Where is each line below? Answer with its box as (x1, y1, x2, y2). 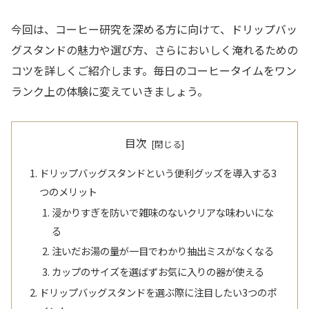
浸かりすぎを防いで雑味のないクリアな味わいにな (51, 204, 274, 219)
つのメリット (39, 183, 98, 199)
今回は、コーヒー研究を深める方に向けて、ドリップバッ (11, 21, 297, 38)
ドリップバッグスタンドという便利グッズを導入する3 (39, 165, 277, 180)
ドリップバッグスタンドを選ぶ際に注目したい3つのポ (39, 285, 277, 300)
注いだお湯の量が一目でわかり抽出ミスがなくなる (51, 243, 274, 259)
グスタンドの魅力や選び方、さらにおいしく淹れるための (11, 41, 298, 59)
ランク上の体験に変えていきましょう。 (11, 83, 208, 100)
